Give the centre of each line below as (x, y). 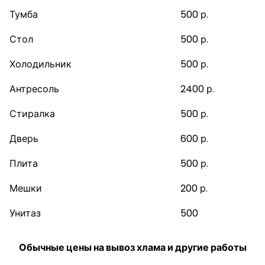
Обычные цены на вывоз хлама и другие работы (132, 248)
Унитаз (25, 213)
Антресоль (34, 89)
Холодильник (41, 64)
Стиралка (32, 114)
